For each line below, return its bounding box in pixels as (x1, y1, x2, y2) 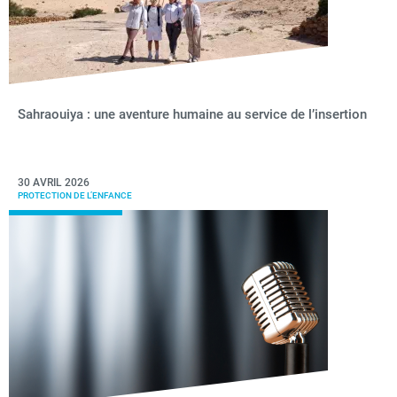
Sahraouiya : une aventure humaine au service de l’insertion (18, 106, 367, 122)
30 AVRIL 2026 (18, 176, 90, 189)
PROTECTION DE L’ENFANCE (18, 191, 132, 200)
